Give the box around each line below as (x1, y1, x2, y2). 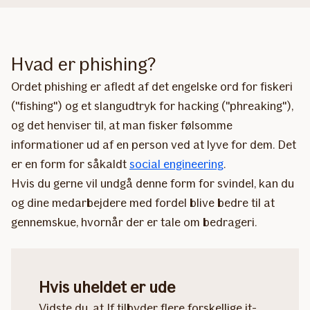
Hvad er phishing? (11, 52, 156, 75)
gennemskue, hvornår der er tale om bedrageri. (11, 214, 257, 230)
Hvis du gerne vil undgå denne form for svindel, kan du (11, 175, 294, 191)
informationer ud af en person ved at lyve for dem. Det (11, 136, 296, 152)
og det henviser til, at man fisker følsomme (11, 117, 232, 133)
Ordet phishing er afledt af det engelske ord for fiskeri (11, 78, 293, 94)
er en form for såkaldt (11, 156, 129, 172)
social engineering (129, 156, 224, 172)
